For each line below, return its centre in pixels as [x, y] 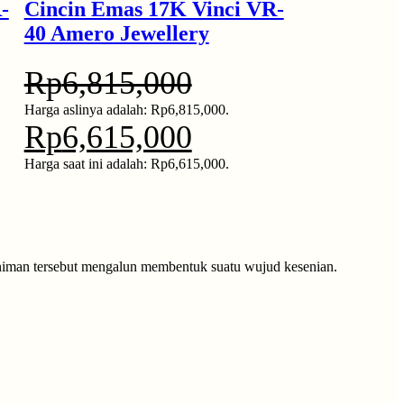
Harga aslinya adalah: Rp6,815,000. [126, 109]
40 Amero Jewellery [116, 33]
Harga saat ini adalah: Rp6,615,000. [126, 163]
